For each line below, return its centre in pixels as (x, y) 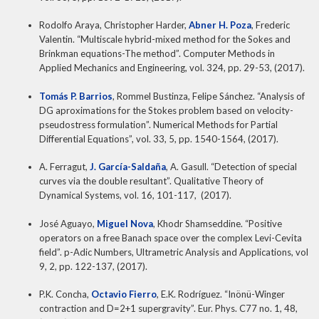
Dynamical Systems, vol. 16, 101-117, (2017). (135, 195)
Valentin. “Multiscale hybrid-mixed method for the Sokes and (165, 40)
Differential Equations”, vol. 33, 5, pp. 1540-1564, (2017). (159, 138)
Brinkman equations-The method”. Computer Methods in (157, 54)
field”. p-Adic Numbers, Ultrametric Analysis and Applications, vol (174, 252)
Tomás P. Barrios (76, 96)
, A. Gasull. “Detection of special (231, 167)
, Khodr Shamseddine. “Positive (218, 223)
